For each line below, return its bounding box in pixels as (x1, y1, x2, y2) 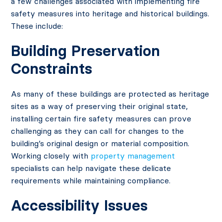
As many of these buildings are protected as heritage (11, 89, 210, 99)
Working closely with (11, 151, 91, 161)
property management (91, 151, 175, 161)
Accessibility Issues (11, 196, 148, 215)
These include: (11, 21, 63, 31)
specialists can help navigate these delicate (11, 163, 171, 173)
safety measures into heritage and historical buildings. (11, 8, 210, 19)
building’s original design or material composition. (11, 138, 190, 149)
